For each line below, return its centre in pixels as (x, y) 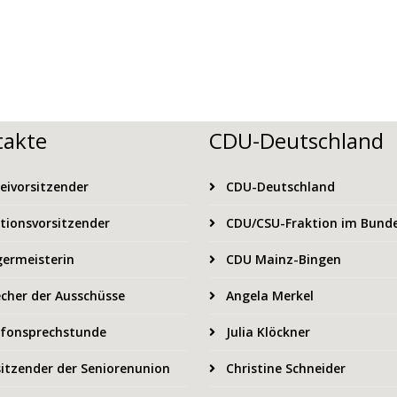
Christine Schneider (284, 368)
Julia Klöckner (266, 331)
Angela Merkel (268, 295)
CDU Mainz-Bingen (282, 259)
